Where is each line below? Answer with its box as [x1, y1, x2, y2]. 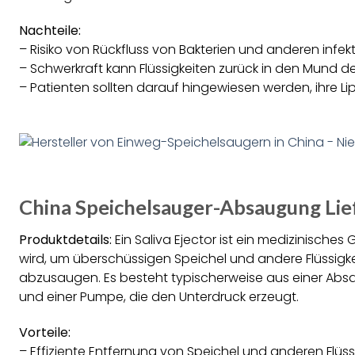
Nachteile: [19, 21, 81, 40]
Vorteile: [19, 323, 71, 342]
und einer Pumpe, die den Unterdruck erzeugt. [19, 287, 299, 306]
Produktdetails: [19, 230, 112, 249]
